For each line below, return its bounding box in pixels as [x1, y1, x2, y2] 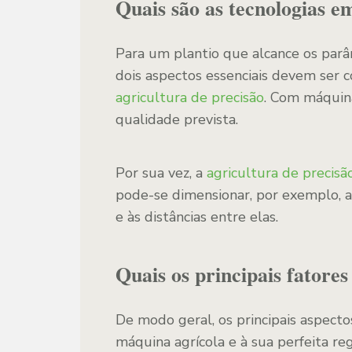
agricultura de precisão [115, 88, 264, 107]
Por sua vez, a [115, 163, 207, 182]
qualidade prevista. [115, 110, 238, 129]
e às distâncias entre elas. [115, 207, 278, 226]
